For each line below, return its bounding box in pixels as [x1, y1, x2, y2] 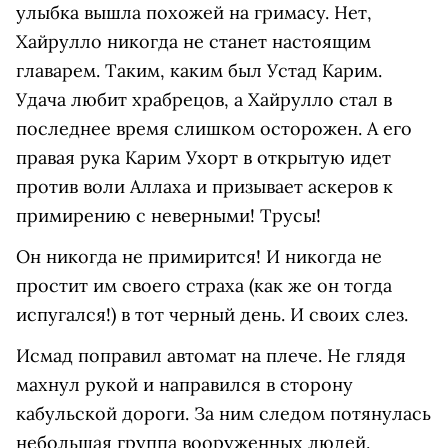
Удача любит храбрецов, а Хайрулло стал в [16, 88, 392, 112]
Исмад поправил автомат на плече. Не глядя [16, 344, 406, 368]
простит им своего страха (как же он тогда [16, 274, 392, 298]
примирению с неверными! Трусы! [16, 204, 326, 228]
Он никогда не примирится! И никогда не [16, 245, 382, 269]
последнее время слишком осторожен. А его [16, 117, 412, 141]
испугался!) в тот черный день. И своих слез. [16, 303, 413, 327]
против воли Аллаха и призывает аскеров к [16, 175, 393, 199]
